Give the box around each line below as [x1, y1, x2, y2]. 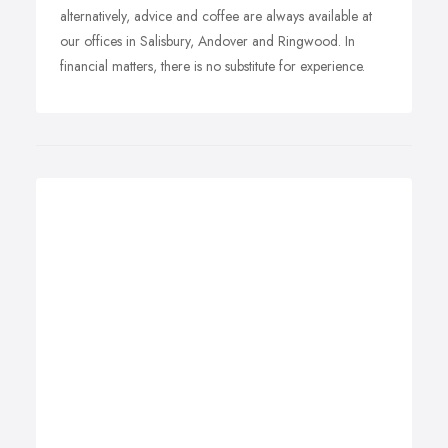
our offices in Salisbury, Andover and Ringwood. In [60, 31, 355, 51]
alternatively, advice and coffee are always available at [60, 6, 372, 26]
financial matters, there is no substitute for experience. [60, 56, 365, 76]
